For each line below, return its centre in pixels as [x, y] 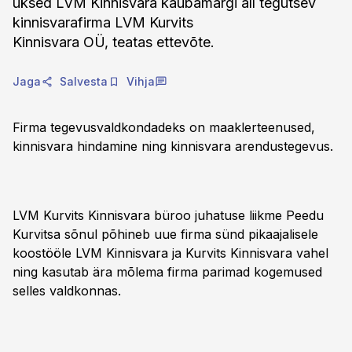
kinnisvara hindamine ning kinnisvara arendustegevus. [173, 146]
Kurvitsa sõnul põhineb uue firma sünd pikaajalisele [165, 234]
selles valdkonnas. [67, 291]
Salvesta [84, 81]
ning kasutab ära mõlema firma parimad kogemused [167, 272]
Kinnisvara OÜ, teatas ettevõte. [114, 42]
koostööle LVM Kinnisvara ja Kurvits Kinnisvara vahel [170, 253]
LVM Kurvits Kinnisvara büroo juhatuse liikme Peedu [168, 215]
